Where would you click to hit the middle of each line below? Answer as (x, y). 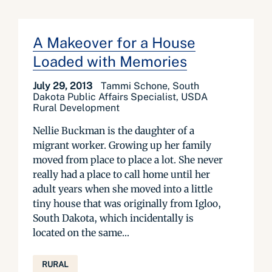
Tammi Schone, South (150, 86)
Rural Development (76, 108)
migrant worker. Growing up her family (122, 145)
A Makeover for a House (114, 42)
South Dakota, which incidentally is (113, 218)
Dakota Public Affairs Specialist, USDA (120, 97)
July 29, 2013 (64, 86)
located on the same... (81, 233)
